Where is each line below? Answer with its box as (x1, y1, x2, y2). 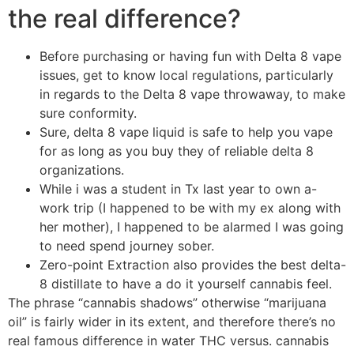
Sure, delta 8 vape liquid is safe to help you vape (40, 123, 333, 140)
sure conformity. (40, 104, 137, 121)
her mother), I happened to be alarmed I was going (40, 218, 344, 235)
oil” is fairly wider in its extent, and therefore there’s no (8, 313, 336, 330)
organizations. (40, 161, 124, 178)
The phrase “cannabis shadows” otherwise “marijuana (8, 294, 326, 311)
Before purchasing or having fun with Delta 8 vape (40, 47, 341, 64)
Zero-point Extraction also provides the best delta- (40, 256, 346, 273)
